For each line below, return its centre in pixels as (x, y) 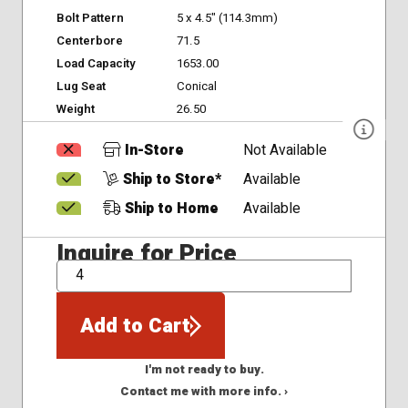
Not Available (286, 150)
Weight (75, 109)
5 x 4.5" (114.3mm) (227, 18)
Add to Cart (135, 326)
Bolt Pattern (90, 18)
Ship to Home (169, 209)
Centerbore (89, 41)
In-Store (152, 150)
